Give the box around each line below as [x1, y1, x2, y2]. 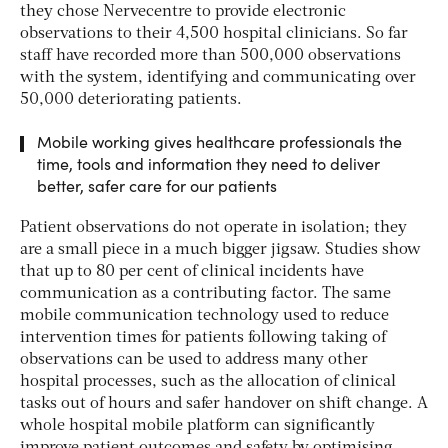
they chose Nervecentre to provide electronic [20, 3, 346, 20]
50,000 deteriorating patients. [20, 91, 242, 108]
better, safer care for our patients [37, 174, 277, 196]
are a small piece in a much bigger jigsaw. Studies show [20, 241, 421, 258]
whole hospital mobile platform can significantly [20, 417, 375, 434]
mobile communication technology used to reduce [20, 307, 389, 324]
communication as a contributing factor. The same [20, 285, 391, 302]
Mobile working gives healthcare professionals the [37, 130, 402, 152]
